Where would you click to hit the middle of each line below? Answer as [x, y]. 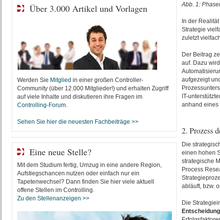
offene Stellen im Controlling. [55, 190]
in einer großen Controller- [107, 80]
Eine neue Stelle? [60, 152]
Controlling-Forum [41, 105]
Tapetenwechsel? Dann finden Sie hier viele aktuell [85, 182]
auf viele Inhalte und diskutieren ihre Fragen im [80, 97]
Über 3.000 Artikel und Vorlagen [88, 8]
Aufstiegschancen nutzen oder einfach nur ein [78, 173]
